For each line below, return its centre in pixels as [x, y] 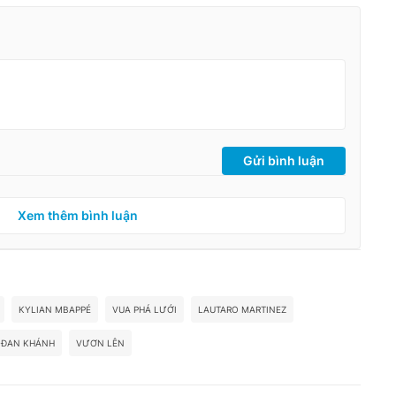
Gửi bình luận [284, 160]
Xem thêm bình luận [78, 215]
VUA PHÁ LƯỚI [145, 309]
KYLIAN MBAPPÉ [55, 309]
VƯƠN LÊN [100, 343]
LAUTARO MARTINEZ [242, 309]
